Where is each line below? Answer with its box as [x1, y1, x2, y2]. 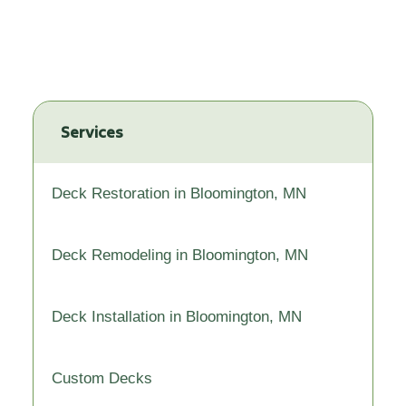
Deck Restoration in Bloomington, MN [52, 185, 306, 202]
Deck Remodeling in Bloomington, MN [52, 246, 308, 264]
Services [61, 121, 123, 142]
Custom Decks [52, 370, 152, 387]
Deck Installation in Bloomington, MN [52, 308, 302, 325]
